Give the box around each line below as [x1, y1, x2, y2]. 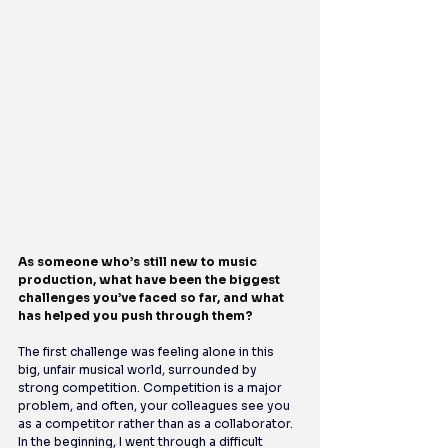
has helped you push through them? [18, 308, 253, 324]
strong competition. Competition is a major [18, 380, 285, 396]
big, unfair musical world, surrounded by [18, 362, 260, 378]
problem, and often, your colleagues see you [18, 398, 293, 414]
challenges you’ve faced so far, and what [18, 290, 287, 306]
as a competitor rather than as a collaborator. [18, 416, 296, 432]
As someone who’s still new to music [18, 254, 260, 270]
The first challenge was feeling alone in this [18, 344, 277, 360]
